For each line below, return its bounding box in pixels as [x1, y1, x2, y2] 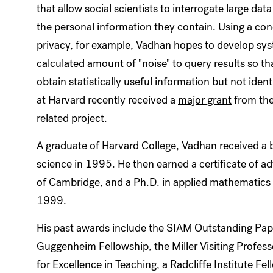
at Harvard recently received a [37, 92, 178, 107]
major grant [178, 92, 232, 107]
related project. [37, 110, 107, 126]
